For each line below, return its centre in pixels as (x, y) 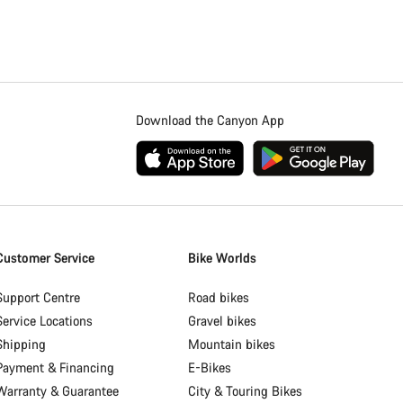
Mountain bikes (232, 345)
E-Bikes (210, 368)
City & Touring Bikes (246, 391)
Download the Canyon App (210, 121)
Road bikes (219, 298)
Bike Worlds (223, 258)
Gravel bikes (223, 321)
